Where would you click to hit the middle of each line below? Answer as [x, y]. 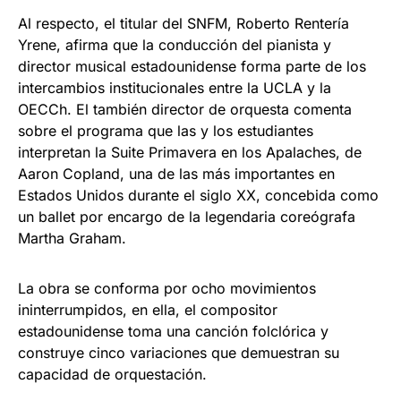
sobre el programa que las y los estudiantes [166, 130]
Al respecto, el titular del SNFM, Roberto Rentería [183, 23]
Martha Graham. [72, 238]
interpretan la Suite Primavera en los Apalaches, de [190, 152]
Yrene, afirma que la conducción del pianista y [175, 44]
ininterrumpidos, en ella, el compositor [148, 309]
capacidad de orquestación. [112, 374]
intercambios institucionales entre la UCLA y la [175, 87]
